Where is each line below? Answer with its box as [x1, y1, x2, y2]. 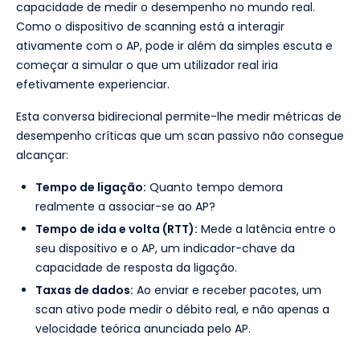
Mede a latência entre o [198, 220, 336, 237]
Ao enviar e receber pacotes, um [133, 281, 321, 298]
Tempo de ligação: [35, 178, 146, 195]
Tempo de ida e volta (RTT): [35, 220, 198, 237]
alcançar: [16, 146, 68, 163]
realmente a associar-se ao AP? [35, 198, 215, 215]
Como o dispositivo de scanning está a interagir [16, 18, 284, 35]
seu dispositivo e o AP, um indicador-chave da [35, 239, 295, 256]
